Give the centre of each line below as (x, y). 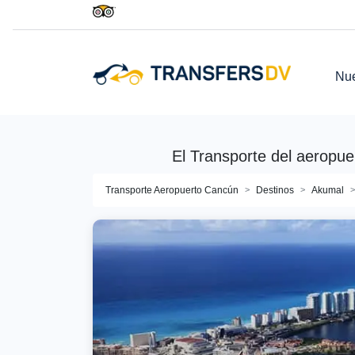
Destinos (275, 190)
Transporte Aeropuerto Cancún (172, 190)
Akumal (328, 190)
